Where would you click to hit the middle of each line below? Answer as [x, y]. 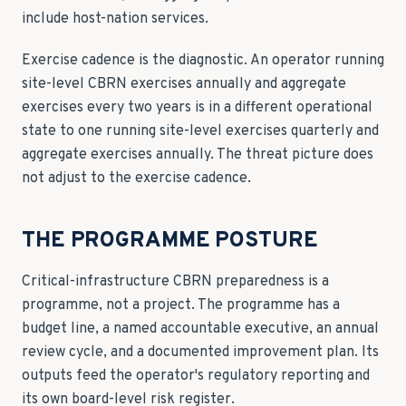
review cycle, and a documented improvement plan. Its [200, 353]
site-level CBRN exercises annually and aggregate [184, 84]
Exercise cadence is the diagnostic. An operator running [203, 61]
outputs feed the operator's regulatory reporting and [196, 376]
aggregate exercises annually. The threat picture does [198, 155]
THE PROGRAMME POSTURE [170, 241]
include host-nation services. [115, 19]
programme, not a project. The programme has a [181, 305]
